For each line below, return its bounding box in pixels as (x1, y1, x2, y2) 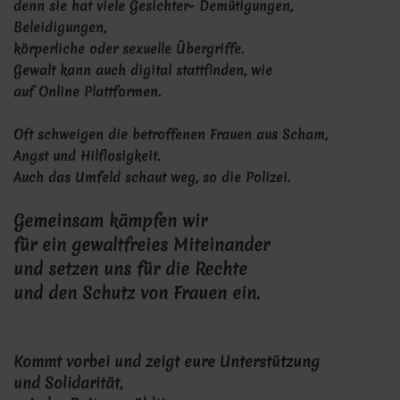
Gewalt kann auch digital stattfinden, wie (13, 62, 272, 80)
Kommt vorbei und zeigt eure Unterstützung (13, 351, 324, 372)
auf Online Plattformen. (13, 83, 161, 102)
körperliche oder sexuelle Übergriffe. (13, 40, 244, 59)
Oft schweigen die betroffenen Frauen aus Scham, (13, 126, 332, 145)
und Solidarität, (13, 372, 123, 394)
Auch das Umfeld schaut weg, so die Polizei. (13, 169, 290, 187)
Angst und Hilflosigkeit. (13, 147, 164, 166)
